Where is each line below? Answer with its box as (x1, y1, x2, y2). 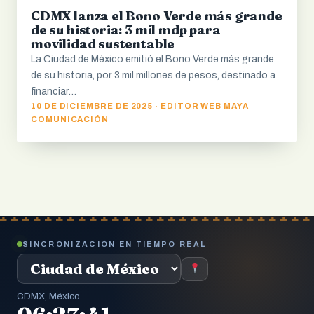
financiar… (31, 86, 76, 97)
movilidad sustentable (31, 35, 175, 52)
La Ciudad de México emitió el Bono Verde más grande (31, 53, 274, 64)
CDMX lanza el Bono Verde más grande (31, 7, 282, 24)
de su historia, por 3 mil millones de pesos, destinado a (31, 69, 275, 81)
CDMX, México (17, 290, 80, 301)
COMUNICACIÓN (31, 114, 109, 123)
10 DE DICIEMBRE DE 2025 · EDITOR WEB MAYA (31, 101, 249, 110)
